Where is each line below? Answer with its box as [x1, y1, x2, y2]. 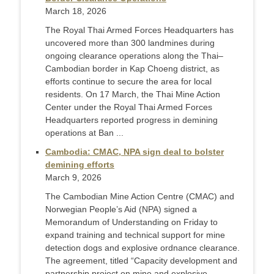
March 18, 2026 [45, 6, 106, 17]
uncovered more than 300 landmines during [45, 38, 215, 48]
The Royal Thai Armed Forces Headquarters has [45, 25, 234, 35]
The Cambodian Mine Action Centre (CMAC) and [45, 191, 234, 202]
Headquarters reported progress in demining [45, 115, 218, 125]
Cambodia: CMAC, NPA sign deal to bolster [45, 147, 224, 157]
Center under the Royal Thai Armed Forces [45, 102, 212, 113]
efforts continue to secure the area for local [45, 76, 212, 87]
